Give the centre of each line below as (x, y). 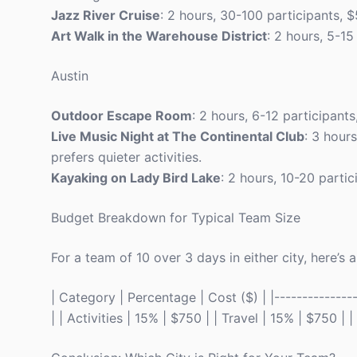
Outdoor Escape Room (122, 116)
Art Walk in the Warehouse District (159, 36)
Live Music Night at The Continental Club (178, 136)
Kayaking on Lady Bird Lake (136, 178)
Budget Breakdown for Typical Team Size (176, 218)
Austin (70, 76)
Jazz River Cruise (106, 15)
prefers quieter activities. (126, 157)
